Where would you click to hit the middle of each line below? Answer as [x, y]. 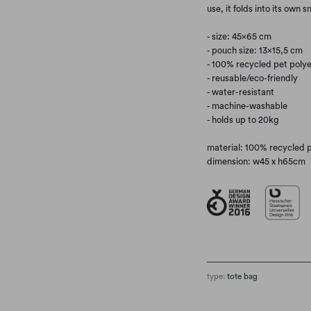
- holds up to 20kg [243, 119]
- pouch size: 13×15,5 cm [254, 50]
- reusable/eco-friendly [252, 78]
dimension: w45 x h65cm [256, 161]
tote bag [242, 276]
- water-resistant [240, 92]
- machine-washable [247, 106]
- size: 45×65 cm [239, 36]
